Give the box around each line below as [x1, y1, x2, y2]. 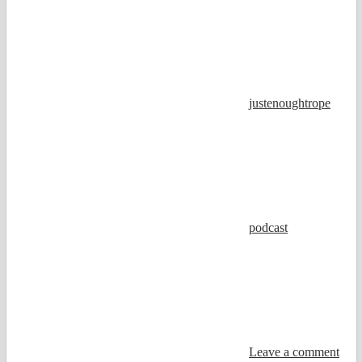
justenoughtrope [249, 95, 330, 110]
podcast [249, 220, 288, 234]
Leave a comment [249, 344, 339, 359]
